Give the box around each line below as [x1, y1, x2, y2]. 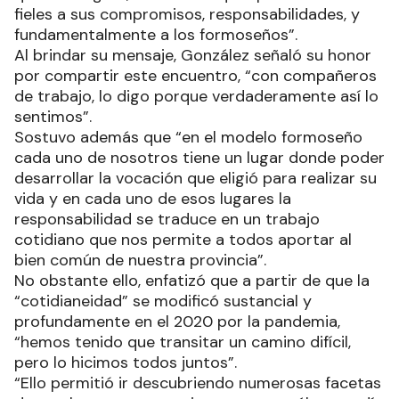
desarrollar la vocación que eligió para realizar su [14, 167, 377, 189]
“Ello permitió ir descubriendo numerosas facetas [14, 372, 381, 394]
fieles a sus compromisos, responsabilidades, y [14, 4, 360, 25]
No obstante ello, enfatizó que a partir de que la [14, 270, 370, 291]
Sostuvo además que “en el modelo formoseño [14, 126, 362, 148]
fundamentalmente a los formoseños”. [14, 24, 297, 45]
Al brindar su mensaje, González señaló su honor [14, 45, 371, 66]
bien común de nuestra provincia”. [14, 249, 266, 271]
